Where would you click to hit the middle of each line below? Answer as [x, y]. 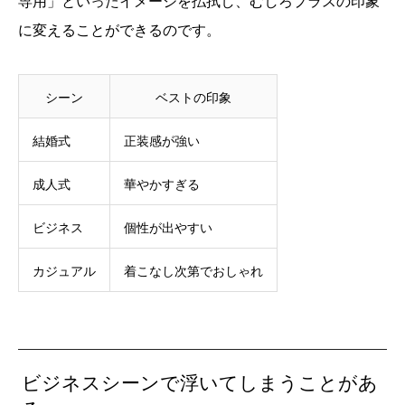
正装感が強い [162, 141]
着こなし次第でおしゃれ [193, 271]
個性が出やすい [168, 228]
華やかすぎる [162, 184]
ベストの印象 [193, 98]
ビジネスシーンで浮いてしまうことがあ [200, 383]
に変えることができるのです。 [119, 30]
